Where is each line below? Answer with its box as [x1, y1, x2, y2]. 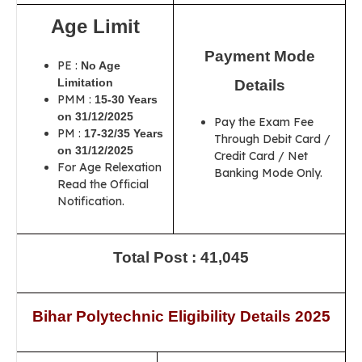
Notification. [57, 194, 124, 208]
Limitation [57, 76, 113, 89]
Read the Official [57, 177, 149, 192]
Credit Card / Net [214, 149, 308, 163]
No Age [81, 59, 120, 72]
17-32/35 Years [84, 127, 163, 140]
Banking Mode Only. [214, 166, 322, 180]
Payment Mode [204, 48, 315, 65]
